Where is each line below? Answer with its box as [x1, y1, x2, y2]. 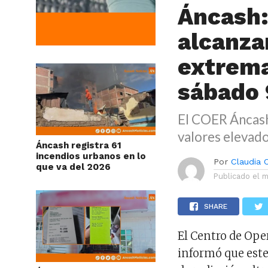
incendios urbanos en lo [36, 150, 146, 162]
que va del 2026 [36, 161, 111, 172]
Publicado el [214, 171, 260, 181]
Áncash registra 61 [36, 139, 121, 151]
